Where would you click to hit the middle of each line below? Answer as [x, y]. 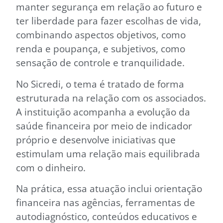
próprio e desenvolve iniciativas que [96, 139]
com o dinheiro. [51, 167]
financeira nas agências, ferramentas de [106, 202]
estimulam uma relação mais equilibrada [108, 153]
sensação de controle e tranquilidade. [100, 63]
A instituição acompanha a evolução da [103, 111]
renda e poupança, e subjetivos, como [101, 49]
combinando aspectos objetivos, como [101, 35]
